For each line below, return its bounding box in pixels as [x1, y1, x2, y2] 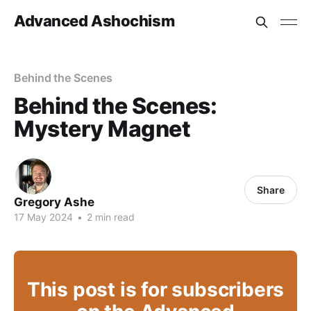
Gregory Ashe [14, 195, 94, 209]
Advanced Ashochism [14, 11, 175, 30]
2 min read [84, 211, 135, 223]
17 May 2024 [14, 211, 73, 223]
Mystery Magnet [14, 115, 191, 142]
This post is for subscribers [26, 278, 285, 301]
